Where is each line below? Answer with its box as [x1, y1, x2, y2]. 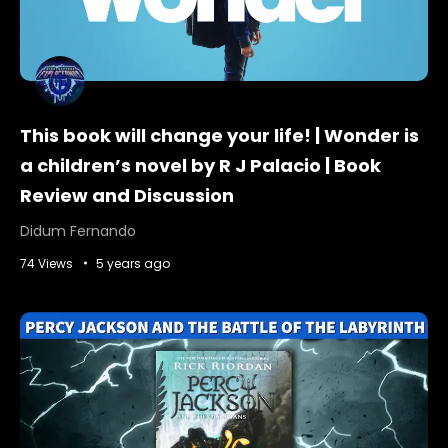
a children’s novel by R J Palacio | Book [20, 152, 381, 178]
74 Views [20, 254, 73, 272]
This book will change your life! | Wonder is [20, 122, 419, 148]
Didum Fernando [20, 220, 136, 241]
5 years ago [96, 254, 170, 272]
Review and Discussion [20, 182, 234, 208]
